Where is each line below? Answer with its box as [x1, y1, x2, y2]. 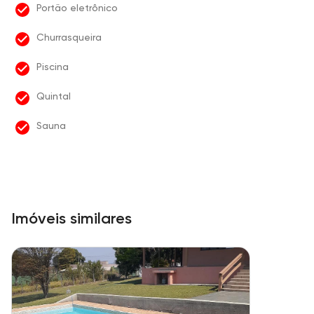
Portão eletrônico [36, 2, 118, 13]
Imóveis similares [11, 209, 132, 228]
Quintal [36, 90, 71, 102]
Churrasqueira [36, 32, 102, 43]
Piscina [36, 61, 69, 72]
